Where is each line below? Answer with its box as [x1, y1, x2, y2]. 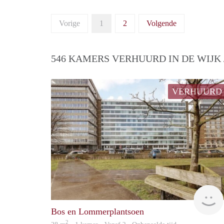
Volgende [146, 19, 176, 28]
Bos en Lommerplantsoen [51, 206, 144, 216]
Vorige [59, 19, 80, 28]
